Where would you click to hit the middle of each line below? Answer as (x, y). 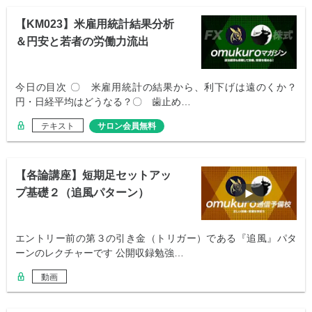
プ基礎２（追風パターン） (82, 193)
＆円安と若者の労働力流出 (82, 42)
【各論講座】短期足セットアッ (93, 175)
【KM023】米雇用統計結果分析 (95, 24)
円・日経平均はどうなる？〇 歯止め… (103, 102)
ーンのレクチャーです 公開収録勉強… (100, 253)
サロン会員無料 (127, 126)
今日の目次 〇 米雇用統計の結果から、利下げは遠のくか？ (156, 87)
